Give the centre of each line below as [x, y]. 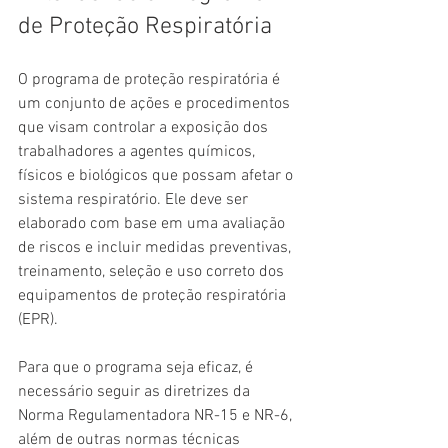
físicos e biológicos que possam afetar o [157, 176]
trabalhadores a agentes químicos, [138, 152]
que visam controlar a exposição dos [145, 128]
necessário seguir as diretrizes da [136, 392]
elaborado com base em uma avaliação [153, 224]
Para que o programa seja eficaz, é [137, 368]
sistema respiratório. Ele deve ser [135, 200]
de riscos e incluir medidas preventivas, [156, 248]
